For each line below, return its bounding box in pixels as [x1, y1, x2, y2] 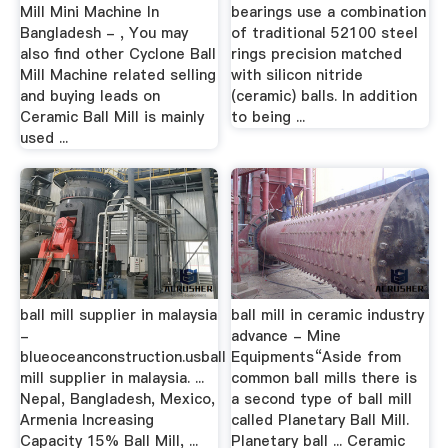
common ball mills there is [231, 367, 418, 388]
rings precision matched [231, 43, 403, 64]
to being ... [231, 106, 306, 127]
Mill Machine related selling [19, 64, 216, 85]
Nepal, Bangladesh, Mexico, [19, 388, 215, 409]
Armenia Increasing [19, 409, 154, 430]
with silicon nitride [231, 64, 364, 85]
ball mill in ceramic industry [231, 304, 425, 325]
